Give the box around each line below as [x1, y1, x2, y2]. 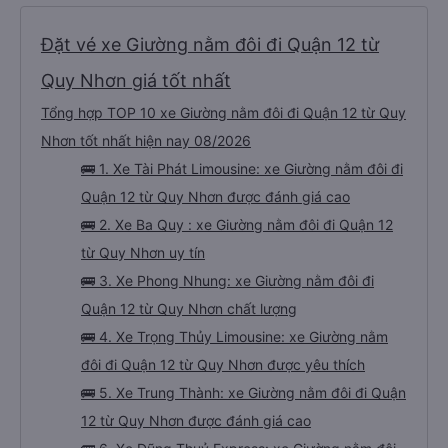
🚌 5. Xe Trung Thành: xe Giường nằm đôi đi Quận [81, 384, 406, 401]
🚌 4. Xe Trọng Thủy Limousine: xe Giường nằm [81, 328, 388, 345]
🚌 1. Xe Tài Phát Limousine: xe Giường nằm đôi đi [81, 160, 403, 177]
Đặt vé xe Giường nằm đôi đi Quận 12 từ [41, 34, 379, 55]
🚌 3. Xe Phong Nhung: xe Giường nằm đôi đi [81, 272, 374, 289]
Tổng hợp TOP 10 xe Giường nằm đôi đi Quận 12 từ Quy [41, 104, 406, 121]
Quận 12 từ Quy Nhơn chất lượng [81, 300, 297, 317]
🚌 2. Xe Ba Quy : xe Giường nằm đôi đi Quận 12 [81, 216, 393, 233]
